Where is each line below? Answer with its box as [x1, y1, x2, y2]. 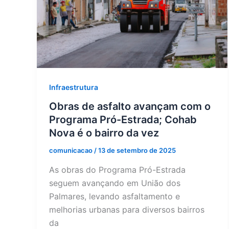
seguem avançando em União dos [49, 177, 180, 188]
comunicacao [49, 146, 94, 155]
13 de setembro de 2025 [98, 146, 176, 155]
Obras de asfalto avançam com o [49, 100, 211, 113]
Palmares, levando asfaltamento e [49, 191, 180, 201]
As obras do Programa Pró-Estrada [49, 164, 186, 175]
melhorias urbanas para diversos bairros [49, 204, 204, 215]
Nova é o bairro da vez [49, 127, 159, 140]
